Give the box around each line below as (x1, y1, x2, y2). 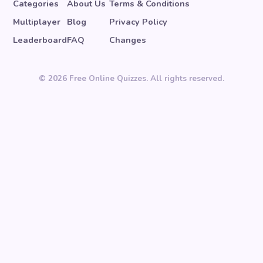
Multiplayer (13, 16, 60, 28)
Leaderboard (13, 34, 67, 46)
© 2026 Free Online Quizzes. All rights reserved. (39, 73, 224, 84)
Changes (109, 34, 146, 46)
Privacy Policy (109, 16, 167, 28)
